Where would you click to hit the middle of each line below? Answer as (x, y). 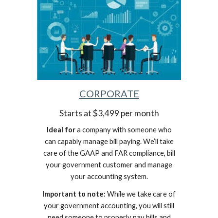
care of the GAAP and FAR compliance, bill (109, 153)
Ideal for (61, 129)
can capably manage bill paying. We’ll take (109, 141)
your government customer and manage (109, 164)
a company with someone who (123, 129)
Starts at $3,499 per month (109, 113)
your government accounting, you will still (109, 205)
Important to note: (74, 194)
